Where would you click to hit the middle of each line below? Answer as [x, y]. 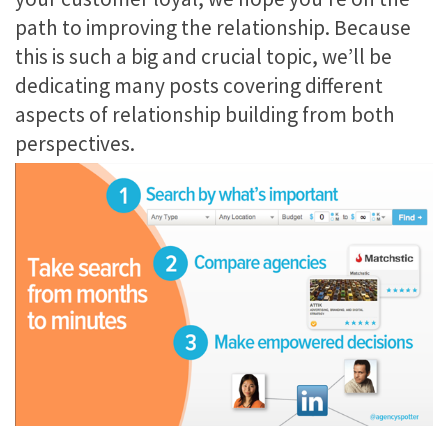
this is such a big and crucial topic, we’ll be [203, 57]
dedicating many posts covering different [199, 86]
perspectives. [75, 144]
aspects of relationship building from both [205, 115]
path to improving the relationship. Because [213, 28]
